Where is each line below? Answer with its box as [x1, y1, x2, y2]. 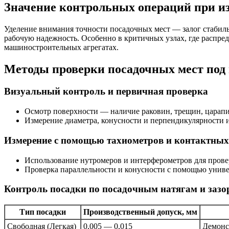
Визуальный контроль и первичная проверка [4, 86, 208, 97]
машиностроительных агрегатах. [4, 42, 119, 52]
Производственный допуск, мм [83, 208, 197, 217]
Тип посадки [19, 208, 66, 217]
